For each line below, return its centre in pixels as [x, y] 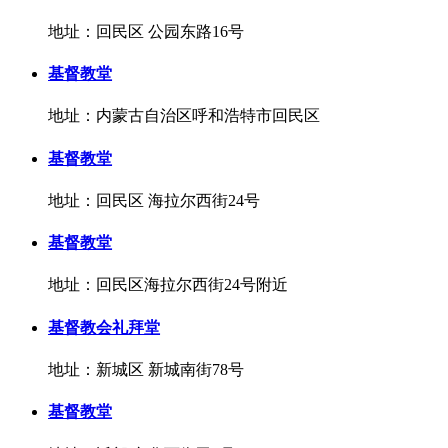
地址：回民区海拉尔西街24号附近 [168, 285]
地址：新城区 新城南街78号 [146, 369]
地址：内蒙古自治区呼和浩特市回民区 [184, 116]
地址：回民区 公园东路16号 [146, 31]
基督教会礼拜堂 [104, 327]
